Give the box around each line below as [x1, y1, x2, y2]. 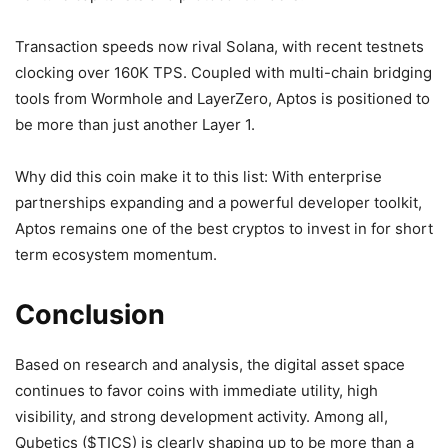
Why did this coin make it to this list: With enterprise [15, 166, 382, 186]
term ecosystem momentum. [15, 244, 217, 264]
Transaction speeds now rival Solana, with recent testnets [15, 36, 424, 56]
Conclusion [15, 297, 165, 331]
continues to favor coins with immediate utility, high [15, 380, 378, 400]
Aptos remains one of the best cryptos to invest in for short [15, 218, 433, 238]
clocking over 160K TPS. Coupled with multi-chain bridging [15, 62, 432, 82]
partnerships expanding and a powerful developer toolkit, [15, 192, 422, 212]
